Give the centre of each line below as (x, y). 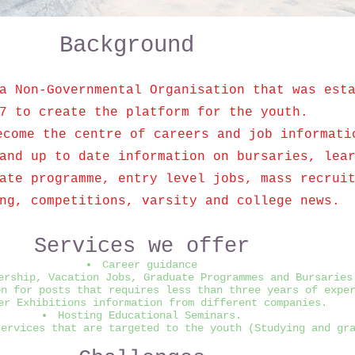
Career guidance (149, 265)
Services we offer (142, 246)
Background (126, 46)
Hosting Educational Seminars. (149, 315)
